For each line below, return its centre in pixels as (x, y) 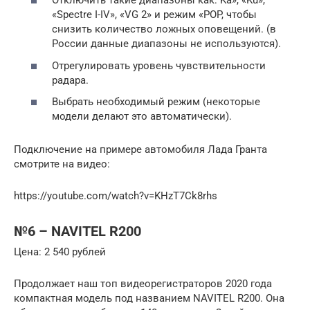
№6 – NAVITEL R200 (77, 231)
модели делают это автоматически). (142, 117)
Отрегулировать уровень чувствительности (159, 65)
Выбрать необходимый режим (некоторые (156, 102)
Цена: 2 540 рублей (60, 252)
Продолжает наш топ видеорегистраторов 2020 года (143, 284)
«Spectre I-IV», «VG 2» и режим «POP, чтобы (154, 15)
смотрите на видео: (62, 164)
